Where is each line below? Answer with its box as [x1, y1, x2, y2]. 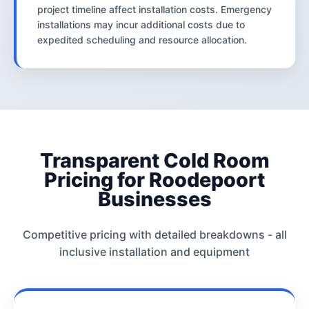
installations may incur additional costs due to [37, 18, 245, 30]
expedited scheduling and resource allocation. [37, 33, 247, 46]
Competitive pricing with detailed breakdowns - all [22, 227, 287, 241]
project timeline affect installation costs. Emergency [37, 3, 272, 15]
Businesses [97, 186, 212, 211]
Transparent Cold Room [39, 148, 270, 172]
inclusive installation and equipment [59, 244, 250, 259]
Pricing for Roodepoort [44, 167, 265, 192]
